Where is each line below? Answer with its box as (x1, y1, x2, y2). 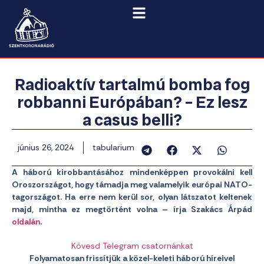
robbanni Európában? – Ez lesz (16, 91, 247, 113)
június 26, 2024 (18, 142, 74, 153)
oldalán (12, 216, 40, 227)
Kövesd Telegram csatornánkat (71, 240, 193, 251)
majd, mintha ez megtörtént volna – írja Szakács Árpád (12, 204, 252, 214)
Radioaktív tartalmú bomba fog (14, 74, 250, 95)
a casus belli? (82, 109, 182, 131)
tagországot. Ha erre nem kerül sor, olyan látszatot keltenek (12, 192, 252, 202)
